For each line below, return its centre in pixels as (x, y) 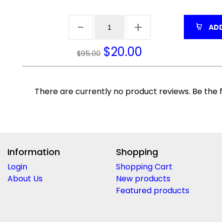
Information (34, 152)
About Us (25, 179)
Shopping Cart (144, 167)
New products (143, 179)
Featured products (152, 191)
